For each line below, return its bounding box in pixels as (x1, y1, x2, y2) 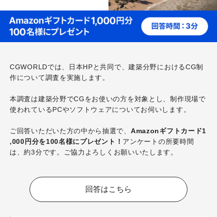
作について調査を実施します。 (10, 74, 109, 81)
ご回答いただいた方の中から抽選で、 (10, 127, 131, 135)
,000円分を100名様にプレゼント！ (10, 138, 123, 145)
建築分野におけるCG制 (128, 63, 204, 71)
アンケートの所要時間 (123, 138, 194, 145)
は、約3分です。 (10, 148, 64, 156)
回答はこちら (85, 185, 132, 193)
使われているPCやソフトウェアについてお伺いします (10, 106, 184, 113)
